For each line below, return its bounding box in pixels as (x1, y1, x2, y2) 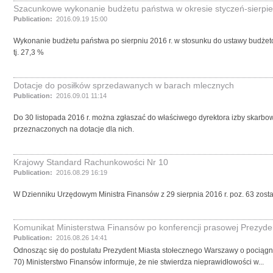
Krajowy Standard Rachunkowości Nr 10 (13, 157, 168, 167)
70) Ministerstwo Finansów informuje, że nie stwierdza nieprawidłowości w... (13, 258, 264, 266)
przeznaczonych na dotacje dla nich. (13, 125, 134, 133)
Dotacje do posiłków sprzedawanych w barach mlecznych (13, 80, 234, 90)
